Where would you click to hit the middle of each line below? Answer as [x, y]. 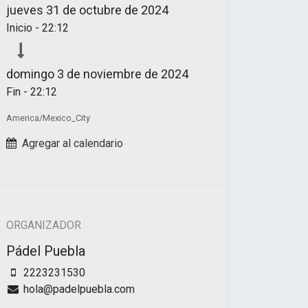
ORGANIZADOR [44, 225]
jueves [25, 10]
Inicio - [24, 27]
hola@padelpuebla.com [79, 289]
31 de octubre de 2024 [107, 10]
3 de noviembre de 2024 [123, 74]
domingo [30, 74]
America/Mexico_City [48, 118]
